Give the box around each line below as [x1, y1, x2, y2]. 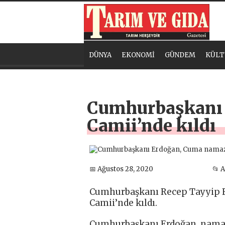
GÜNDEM [165, 51, 195, 60]
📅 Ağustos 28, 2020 [89, 164, 153, 173]
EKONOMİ [122, 51, 155, 60]
